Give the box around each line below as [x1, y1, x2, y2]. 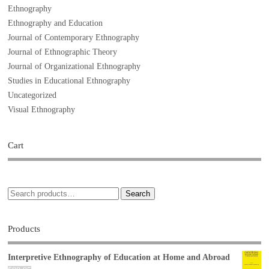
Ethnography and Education [8, 19, 103, 28]
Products [8, 223, 41, 234]
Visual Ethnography [8, 105, 76, 115]
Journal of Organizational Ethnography [8, 62, 141, 71]
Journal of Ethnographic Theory [8, 47, 118, 57]
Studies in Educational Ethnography [8, 76, 131, 86]
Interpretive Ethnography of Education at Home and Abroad [8, 253, 231, 262]
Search [125, 189, 151, 198]
